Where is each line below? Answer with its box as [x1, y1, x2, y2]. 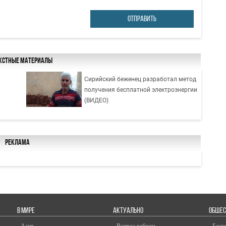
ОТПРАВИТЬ [128, 15, 156, 23]
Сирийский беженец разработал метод [84, 75, 197, 83]
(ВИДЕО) [84, 96, 109, 104]
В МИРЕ [17, 207, 35, 215]
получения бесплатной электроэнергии [84, 86, 198, 93]
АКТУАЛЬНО [113, 207, 143, 215]
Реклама [5, 139, 30, 147]
